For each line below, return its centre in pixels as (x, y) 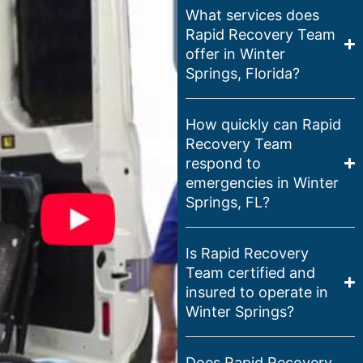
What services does (252, 15)
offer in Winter (235, 53)
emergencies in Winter (262, 182)
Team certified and (250, 272)
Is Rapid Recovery (247, 253)
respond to (223, 163)
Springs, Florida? (242, 73)
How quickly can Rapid (263, 124)
